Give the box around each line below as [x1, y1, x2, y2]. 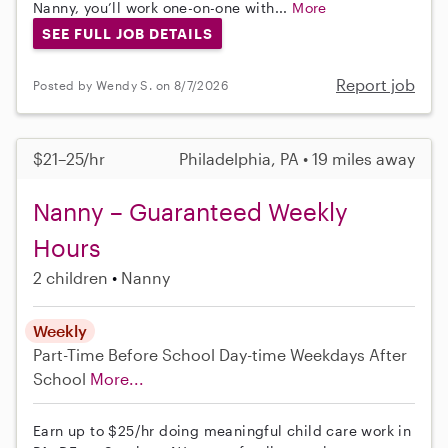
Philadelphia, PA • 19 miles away [179, 149, 415, 169]
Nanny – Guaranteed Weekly [33, 197, 348, 227]
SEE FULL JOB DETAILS [41, 24, 213, 42]
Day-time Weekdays [219, 345, 365, 365]
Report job [336, 75, 415, 95]
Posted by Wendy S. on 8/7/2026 [33, 77, 228, 92]
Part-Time [33, 345, 108, 365]
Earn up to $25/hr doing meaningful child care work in [33, 422, 412, 440]
